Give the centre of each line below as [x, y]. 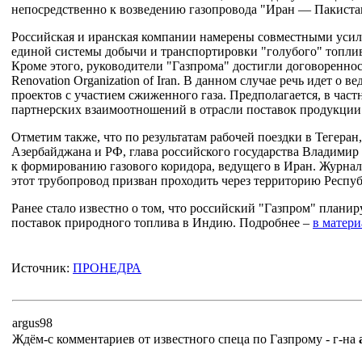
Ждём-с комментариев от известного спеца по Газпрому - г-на [185, 339]
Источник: [42, 268]
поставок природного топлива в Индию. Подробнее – [162, 223]
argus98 [32, 323]
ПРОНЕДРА [107, 268]
